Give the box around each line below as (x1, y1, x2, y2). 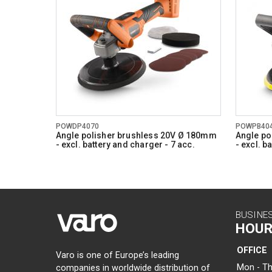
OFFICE (236, 245, 267, 256)
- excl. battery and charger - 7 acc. (55, 140, 195, 150)
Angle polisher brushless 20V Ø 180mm (55, 131, 217, 141)
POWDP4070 (55, 122, 100, 131)
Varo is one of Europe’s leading (55, 250, 179, 261)
